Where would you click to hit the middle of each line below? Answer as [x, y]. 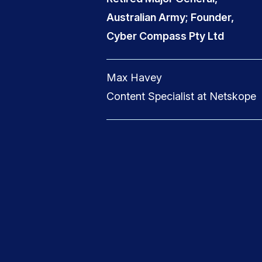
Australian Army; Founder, [170, 17]
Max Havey [134, 77]
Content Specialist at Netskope [181, 96]
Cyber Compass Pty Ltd [165, 36]
